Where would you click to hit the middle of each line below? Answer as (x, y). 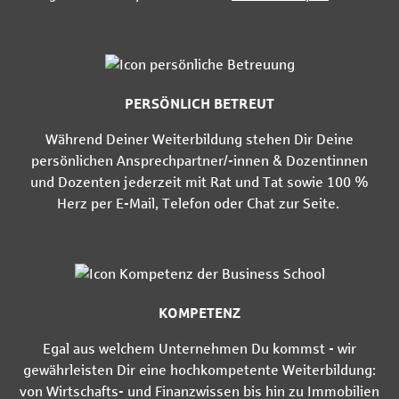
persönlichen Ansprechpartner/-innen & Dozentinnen (199, 160)
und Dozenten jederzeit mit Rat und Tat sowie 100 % (199, 182)
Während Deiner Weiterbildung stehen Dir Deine (199, 139)
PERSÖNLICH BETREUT (199, 103)
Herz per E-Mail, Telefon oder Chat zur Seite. (199, 203)
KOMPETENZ (199, 313)
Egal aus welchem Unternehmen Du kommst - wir (199, 348)
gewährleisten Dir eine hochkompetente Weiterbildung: (199, 370)
